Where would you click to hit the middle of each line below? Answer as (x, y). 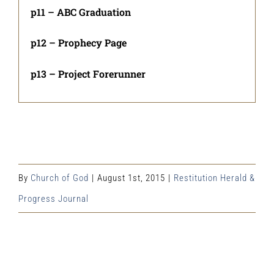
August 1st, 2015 (131, 178)
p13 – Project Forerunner (88, 73)
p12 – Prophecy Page (79, 43)
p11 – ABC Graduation (81, 12)
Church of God (60, 178)
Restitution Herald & (214, 178)
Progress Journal (54, 198)
